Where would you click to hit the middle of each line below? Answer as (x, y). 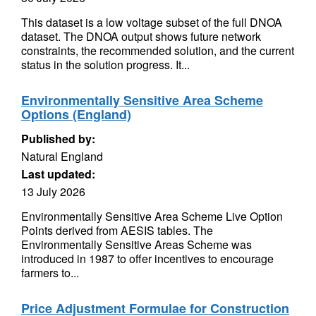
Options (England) (76, 114)
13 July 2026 (53, 192)
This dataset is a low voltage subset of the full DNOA (152, 22)
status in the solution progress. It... (105, 65)
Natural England (62, 156)
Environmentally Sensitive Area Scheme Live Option (152, 216)
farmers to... (50, 273)
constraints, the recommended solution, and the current (158, 50)
